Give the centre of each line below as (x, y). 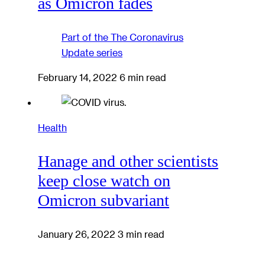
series (109, 52)
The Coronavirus (147, 37)
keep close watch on (104, 181)
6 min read (143, 77)
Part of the (85, 37)
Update (78, 52)
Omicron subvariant (104, 201)
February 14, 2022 (79, 77)
